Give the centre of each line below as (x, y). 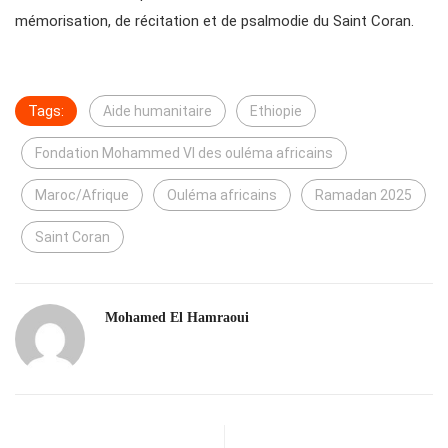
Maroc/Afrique (82, 195)
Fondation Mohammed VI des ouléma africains (184, 153)
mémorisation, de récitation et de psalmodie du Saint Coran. (214, 21)
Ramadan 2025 (363, 195)
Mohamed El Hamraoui (177, 318)
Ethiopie (276, 111)
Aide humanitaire (157, 111)
